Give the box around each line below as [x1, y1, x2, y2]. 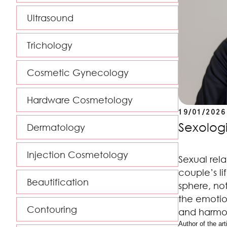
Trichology [27, 40, 72, 51]
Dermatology [27, 122, 85, 133]
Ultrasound [27, 12, 73, 23]
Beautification [27, 176, 89, 187]
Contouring [27, 204, 77, 215]
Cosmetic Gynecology [27, 67, 129, 78]
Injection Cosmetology [27, 149, 128, 160]
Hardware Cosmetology [27, 94, 133, 105]
